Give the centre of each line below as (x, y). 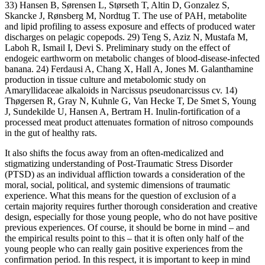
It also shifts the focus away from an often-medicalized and (114, 153)
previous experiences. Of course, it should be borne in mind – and (127, 227)
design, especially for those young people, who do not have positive (131, 216)
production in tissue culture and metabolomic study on (105, 79)
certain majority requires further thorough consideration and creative (131, 206)
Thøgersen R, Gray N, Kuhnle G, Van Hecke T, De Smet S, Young (130, 101)
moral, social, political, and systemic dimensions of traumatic (117, 185)
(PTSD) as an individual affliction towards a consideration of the (125, 174)
